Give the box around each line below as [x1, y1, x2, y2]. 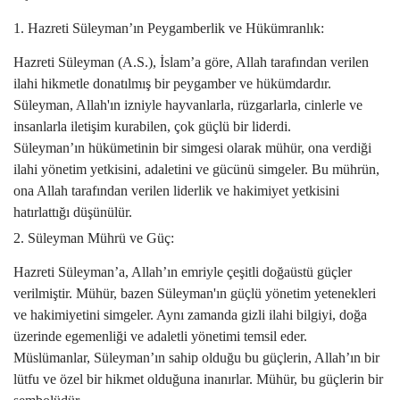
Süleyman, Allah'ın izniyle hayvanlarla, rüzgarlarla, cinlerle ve [13, 97, 362, 112]
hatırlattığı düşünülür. [13, 204, 132, 220]
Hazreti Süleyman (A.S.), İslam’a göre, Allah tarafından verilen [13, 54, 369, 70]
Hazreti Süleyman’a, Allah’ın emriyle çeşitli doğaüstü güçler [13, 264, 352, 279]
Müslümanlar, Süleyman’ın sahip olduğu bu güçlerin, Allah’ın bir [13, 350, 379, 365]
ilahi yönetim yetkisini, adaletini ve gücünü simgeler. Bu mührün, [13, 162, 379, 177]
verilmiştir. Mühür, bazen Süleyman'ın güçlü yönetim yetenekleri [13, 286, 376, 301]
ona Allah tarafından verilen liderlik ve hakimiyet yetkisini [13, 183, 339, 198]
